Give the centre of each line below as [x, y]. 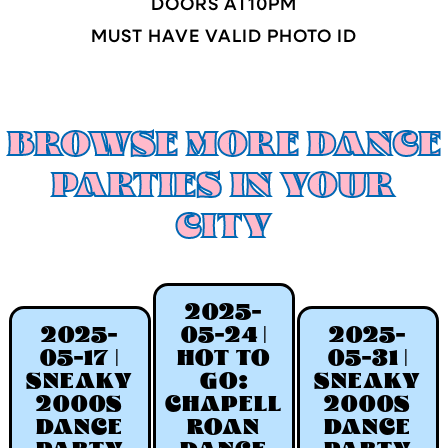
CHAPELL [224, 405]
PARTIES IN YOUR [224, 187]
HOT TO [223, 359]
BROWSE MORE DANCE [224, 146]
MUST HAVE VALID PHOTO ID [224, 37]
